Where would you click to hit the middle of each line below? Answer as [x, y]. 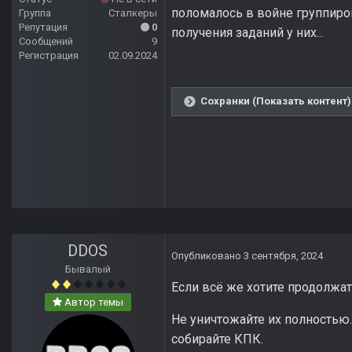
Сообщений [46, 42]
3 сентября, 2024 [283, 256]
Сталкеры [133, 13]
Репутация [43, 27]
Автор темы [93, 302]
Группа [35, 13]
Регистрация [49, 56]
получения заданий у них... [247, 33]
